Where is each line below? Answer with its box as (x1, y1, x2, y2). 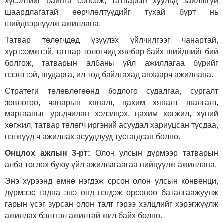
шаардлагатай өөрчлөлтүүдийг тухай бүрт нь (5, 8, 218, 17)
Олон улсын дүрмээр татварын (90, 149, 219, 158)
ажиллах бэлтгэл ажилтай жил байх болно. (5, 211, 162, 220)
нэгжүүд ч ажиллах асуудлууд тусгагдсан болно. (5, 132, 180, 141)
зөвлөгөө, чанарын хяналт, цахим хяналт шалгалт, (5, 98, 218, 107)
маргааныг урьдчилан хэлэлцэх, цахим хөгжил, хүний (5, 110, 218, 118)
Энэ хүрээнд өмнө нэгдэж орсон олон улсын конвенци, (5, 177, 218, 186)
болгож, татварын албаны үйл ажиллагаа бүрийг (5, 59, 218, 68)
